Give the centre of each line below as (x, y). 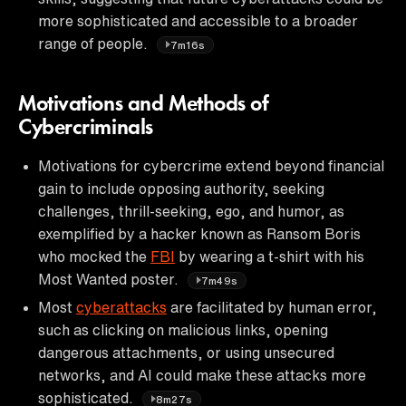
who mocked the (94, 256)
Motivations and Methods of (144, 105)
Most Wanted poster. (110, 279)
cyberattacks (121, 307)
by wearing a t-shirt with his (270, 256)
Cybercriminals (86, 128)
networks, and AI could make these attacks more (202, 375)
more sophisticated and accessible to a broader (198, 20)
